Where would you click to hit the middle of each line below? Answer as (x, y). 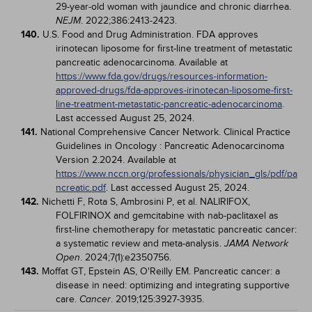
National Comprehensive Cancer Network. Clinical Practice (165, 132)
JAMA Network (256, 243)
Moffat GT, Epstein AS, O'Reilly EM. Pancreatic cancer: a (161, 271)
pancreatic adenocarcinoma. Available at (142, 62)
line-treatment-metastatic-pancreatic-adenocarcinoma (169, 104)
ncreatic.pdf (81, 188)
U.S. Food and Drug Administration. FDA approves (150, 34)
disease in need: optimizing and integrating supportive (173, 285)
